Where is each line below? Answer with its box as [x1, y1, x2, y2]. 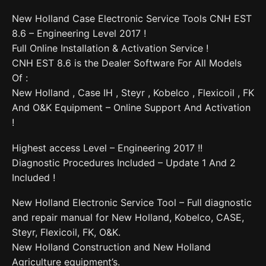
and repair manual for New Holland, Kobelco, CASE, [12, 211, 244, 224]
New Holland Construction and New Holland [12, 241, 211, 254]
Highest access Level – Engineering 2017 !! [12, 141, 202, 154]
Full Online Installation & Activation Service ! [12, 42, 208, 55]
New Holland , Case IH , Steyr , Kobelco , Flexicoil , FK [12, 87, 254, 99]
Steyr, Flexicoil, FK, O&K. [12, 226, 121, 239]
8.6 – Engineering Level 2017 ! [12, 27, 146, 40]
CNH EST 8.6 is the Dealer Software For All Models [12, 57, 242, 69]
